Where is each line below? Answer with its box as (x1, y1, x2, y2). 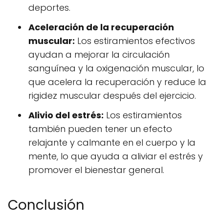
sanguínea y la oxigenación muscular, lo (28, 62, 204, 74)
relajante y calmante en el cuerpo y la (28, 136, 196, 149)
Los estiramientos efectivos (75, 34, 195, 47)
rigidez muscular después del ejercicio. (28, 89, 196, 102)
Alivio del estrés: (28, 109, 104, 121)
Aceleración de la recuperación (28, 21, 174, 33)
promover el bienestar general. (28, 163, 164, 176)
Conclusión (8, 195, 85, 215)
